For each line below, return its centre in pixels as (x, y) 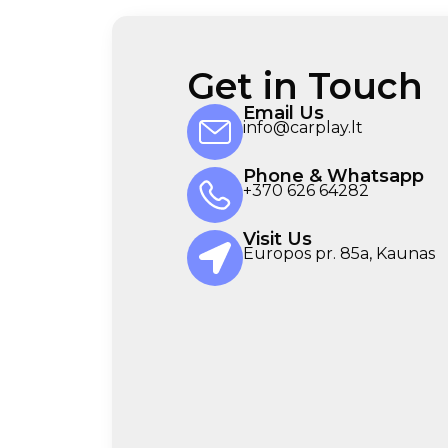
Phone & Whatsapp (333, 176)
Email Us (283, 113)
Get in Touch (305, 86)
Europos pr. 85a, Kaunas (338, 254)
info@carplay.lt (302, 128)
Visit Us (277, 239)
